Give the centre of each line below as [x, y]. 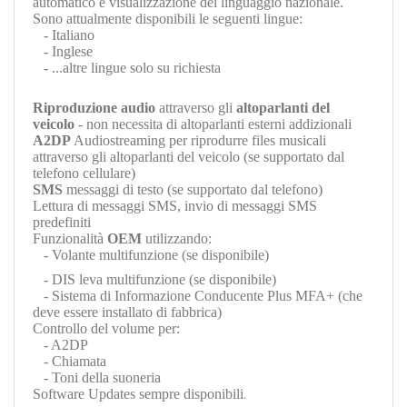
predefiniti [62, 222]
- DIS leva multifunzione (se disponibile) [154, 279]
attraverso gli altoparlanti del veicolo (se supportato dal [189, 156]
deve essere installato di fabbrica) [127, 312]
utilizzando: [177, 238]
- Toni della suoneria [97, 377]
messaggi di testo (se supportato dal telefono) [193, 189]
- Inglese [63, 51]
